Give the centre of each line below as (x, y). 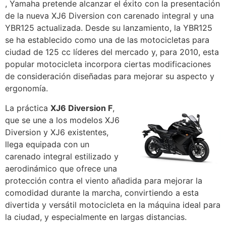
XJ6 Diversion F (81, 108)
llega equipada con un (47, 144)
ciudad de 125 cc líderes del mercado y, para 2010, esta (112, 52)
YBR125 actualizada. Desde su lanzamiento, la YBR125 (109, 28)
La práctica (28, 108)
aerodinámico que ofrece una (61, 168)
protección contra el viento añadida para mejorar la (104, 180)
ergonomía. (26, 89)
